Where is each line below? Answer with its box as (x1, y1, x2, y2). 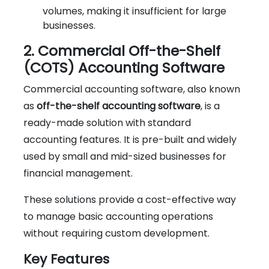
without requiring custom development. (23, 226, 210, 240)
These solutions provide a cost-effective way (23, 192, 236, 207)
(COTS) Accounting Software (23, 57, 225, 77)
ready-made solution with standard (23, 115, 191, 130)
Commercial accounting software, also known (23, 82, 240, 96)
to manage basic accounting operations (23, 209, 213, 223)
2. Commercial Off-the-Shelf (23, 40, 220, 61)
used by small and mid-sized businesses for (23, 149, 226, 163)
